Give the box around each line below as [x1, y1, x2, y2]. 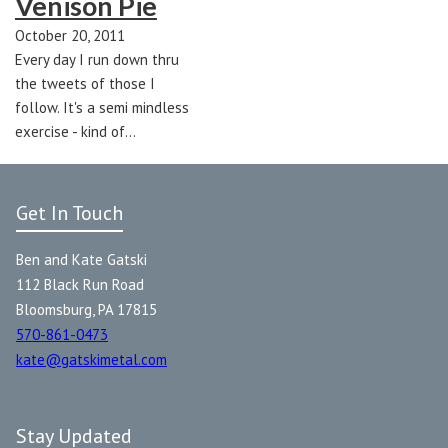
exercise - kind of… [15, 121, 136, 141]
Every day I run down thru [15, 49, 179, 69]
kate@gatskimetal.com [16, 349, 167, 369]
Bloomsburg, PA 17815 [16, 299, 157, 319]
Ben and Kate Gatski [16, 249, 147, 269]
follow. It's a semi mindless [15, 97, 189, 117]
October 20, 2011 [15, 25, 125, 45]
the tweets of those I [15, 73, 155, 93]
